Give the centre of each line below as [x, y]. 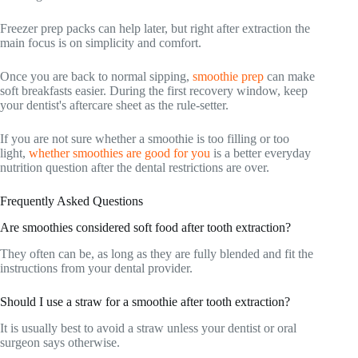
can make [289, 77]
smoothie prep [228, 77]
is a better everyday [261, 153]
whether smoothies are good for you [119, 153]
